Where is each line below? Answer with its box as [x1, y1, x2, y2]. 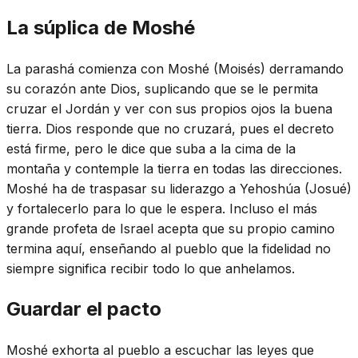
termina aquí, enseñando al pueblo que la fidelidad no [6, 240, 331, 257]
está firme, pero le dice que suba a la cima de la [6, 140, 296, 157]
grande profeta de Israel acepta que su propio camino [6, 220, 335, 237]
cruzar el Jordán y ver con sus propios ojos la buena [6, 100, 332, 117]
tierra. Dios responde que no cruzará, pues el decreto [6, 120, 334, 137]
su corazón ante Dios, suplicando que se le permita [6, 80, 318, 97]
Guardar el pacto [6, 297, 161, 321]
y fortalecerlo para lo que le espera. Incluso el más [6, 200, 317, 217]
